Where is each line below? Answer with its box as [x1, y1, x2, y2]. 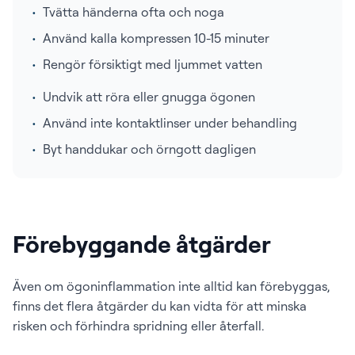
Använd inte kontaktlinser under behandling [43, 115, 297, 131]
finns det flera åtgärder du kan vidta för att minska [13, 298, 307, 314]
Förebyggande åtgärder [13, 228, 271, 258]
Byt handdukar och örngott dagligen [43, 141, 256, 157]
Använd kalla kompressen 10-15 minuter [43, 30, 269, 46]
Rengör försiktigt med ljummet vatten [43, 56, 262, 72]
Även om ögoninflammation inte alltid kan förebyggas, [13, 278, 330, 294]
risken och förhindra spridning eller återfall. [13, 318, 264, 334]
